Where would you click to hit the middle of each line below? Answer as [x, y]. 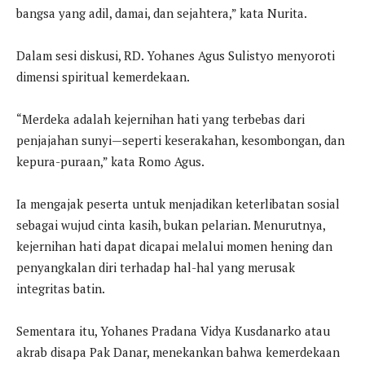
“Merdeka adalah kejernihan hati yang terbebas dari [161, 119]
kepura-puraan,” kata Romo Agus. [110, 161]
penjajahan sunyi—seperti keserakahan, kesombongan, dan [180, 140]
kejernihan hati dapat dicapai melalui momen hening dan [174, 246]
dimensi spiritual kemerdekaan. [103, 76]
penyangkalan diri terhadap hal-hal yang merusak [156, 267]
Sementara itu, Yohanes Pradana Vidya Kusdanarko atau [173, 330]
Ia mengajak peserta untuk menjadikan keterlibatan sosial [178, 203]
